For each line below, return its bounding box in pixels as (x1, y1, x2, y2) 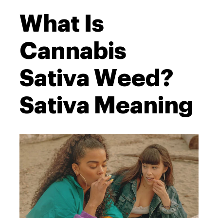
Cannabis (19, 39, 127, 63)
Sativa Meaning (19, 94, 194, 117)
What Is (19, 12, 104, 36)
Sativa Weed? (19, 67, 173, 90)
